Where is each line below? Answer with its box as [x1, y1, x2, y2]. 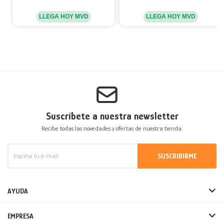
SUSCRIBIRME [157, 151, 196, 160]
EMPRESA [7, 211, 33, 220]
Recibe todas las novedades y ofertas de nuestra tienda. [41, 124, 182, 132]
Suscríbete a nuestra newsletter [45, 110, 178, 121]
